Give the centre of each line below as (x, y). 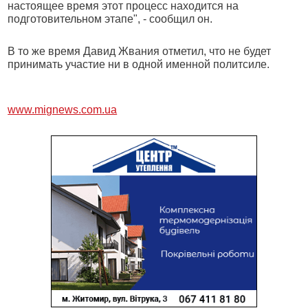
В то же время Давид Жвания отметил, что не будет (140, 51)
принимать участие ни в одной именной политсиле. (139, 64)
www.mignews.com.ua (63, 110)
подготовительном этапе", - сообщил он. (110, 19)
